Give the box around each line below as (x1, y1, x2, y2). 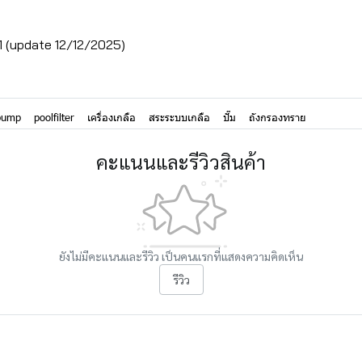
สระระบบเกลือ (149, 110, 210, 124)
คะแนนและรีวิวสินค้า (96, 148, 266, 175)
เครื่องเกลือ (87, 110, 136, 124)
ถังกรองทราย (249, 110, 306, 124)
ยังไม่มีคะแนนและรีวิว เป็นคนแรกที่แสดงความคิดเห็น (59, 248, 303, 263)
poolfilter (34, 110, 74, 124)
